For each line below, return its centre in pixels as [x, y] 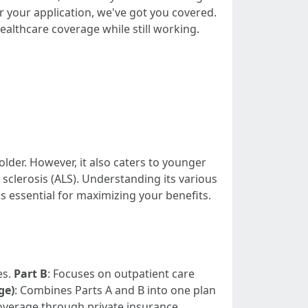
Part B [31, 274]
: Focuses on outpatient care [121, 274]
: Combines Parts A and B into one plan [115, 290]
